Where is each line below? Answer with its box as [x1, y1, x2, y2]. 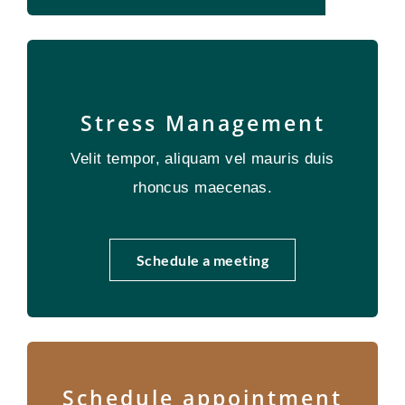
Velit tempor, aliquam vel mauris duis [71, 149, 334, 167]
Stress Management [80, 108, 325, 137]
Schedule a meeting [136, 250, 269, 268]
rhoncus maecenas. [132, 178, 273, 196]
